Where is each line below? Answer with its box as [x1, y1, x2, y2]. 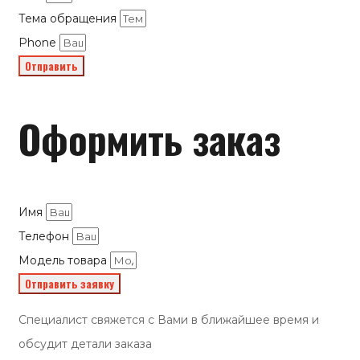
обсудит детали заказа [18, 337, 152, 352]
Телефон [18, 229, 72, 244]
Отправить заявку [25, 276, 114, 292]
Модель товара [18, 253, 110, 268]
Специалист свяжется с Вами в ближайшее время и [18, 313, 319, 328]
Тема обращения [18, 10, 120, 26]
